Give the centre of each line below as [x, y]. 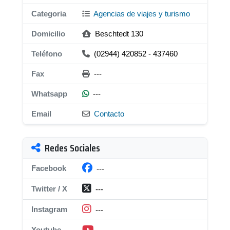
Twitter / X [49, 189]
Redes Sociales [72, 148]
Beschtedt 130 [118, 34]
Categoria [49, 14]
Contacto [109, 114]
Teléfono [47, 54]
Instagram [49, 209]
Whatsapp [49, 94]
